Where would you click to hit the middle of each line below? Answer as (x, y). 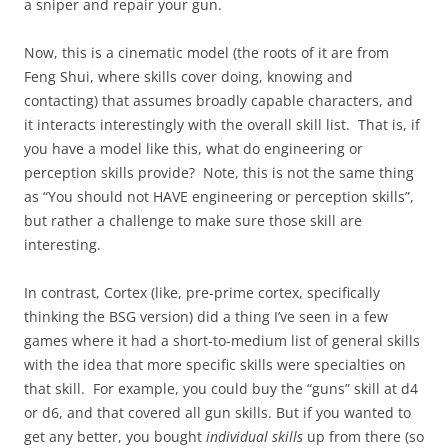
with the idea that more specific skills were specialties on (215, 364)
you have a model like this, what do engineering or (193, 148)
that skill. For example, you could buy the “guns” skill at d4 (221, 388)
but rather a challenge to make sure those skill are (193, 220)
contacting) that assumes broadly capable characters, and (218, 100)
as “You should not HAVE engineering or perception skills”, (219, 196)
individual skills (254, 436)
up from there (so (363, 436)
